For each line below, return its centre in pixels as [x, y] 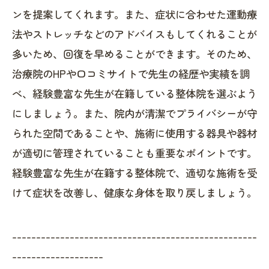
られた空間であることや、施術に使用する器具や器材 [134, 133]
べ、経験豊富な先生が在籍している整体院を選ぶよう [134, 93]
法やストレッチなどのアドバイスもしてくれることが [134, 34]
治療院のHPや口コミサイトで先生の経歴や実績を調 [131, 74]
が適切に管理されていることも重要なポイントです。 [134, 153]
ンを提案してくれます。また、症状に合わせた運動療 [134, 14]
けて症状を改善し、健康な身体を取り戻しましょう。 [134, 192]
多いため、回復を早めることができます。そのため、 [134, 54]
